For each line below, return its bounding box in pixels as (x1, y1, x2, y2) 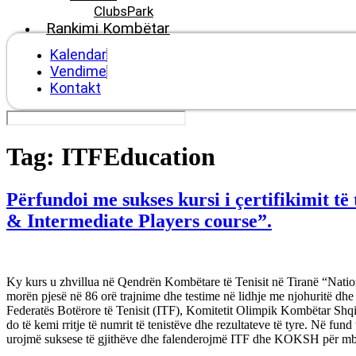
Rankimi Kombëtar (46, 18, 170, 37)
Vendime (50, 62, 106, 79)
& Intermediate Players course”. (6, 210, 272, 231)
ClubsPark (94, 2, 153, 19)
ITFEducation (61, 142, 215, 172)
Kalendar (50, 45, 106, 63)
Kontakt (50, 79, 101, 96)
